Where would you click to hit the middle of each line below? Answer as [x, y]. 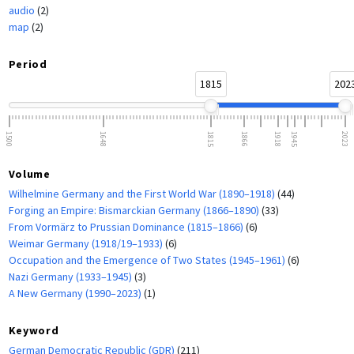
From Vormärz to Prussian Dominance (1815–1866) [127, 226]
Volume [29, 173]
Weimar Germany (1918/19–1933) [87, 243]
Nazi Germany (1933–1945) [71, 276]
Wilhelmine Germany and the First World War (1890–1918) [143, 193]
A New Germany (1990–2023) [76, 293]
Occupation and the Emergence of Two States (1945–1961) [148, 260]
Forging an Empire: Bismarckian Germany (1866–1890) [135, 210]
